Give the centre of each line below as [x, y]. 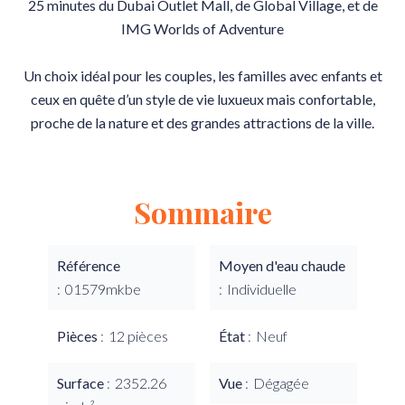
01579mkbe [103, 289]
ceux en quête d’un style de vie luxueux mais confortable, [202, 99]
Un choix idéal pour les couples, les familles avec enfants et [202, 75]
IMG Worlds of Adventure [202, 28]
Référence [89, 265]
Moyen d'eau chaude [282, 265]
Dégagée [281, 383]
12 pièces [138, 336]
